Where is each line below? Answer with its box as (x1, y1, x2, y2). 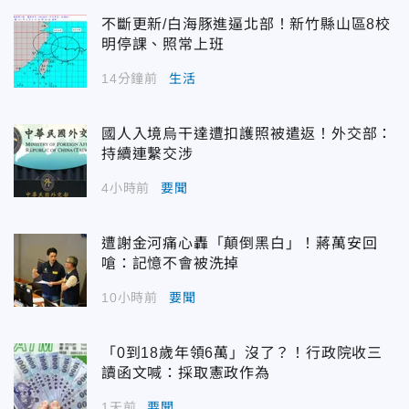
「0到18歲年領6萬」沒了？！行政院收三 (101, 345, 383, 362)
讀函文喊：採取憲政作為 (101, 365, 270, 382)
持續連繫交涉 (101, 146, 194, 163)
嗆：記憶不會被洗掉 (101, 256, 240, 272)
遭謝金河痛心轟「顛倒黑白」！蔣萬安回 (101, 236, 378, 252)
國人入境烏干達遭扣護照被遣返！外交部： (101, 126, 393, 142)
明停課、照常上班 (101, 37, 225, 53)
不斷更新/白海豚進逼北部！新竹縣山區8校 (101, 16, 391, 33)
